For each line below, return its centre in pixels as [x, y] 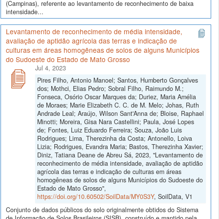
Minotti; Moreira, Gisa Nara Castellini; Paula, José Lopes [116, 121]
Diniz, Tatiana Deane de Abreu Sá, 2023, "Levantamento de [120, 155]
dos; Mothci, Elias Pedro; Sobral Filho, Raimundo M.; [110, 88]
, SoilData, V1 [173, 196]
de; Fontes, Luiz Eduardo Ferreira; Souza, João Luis [109, 130]
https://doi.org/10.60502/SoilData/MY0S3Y [96, 196]
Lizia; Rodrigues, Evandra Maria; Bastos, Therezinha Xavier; [120, 146]
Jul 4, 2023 [51, 68]
